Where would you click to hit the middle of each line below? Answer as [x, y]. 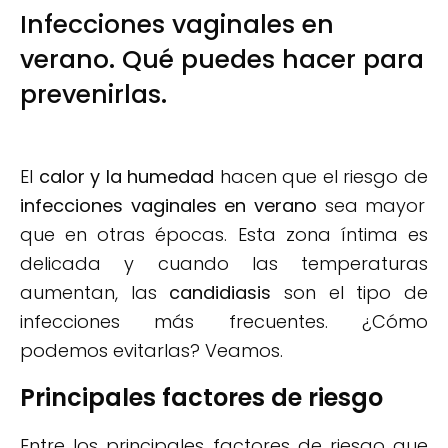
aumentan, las [95, 293]
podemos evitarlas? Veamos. [151, 351]
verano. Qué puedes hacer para [222, 60]
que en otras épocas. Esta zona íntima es [224, 235]
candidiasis [220, 293]
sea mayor [371, 206]
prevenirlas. [93, 95]
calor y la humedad [126, 177]
